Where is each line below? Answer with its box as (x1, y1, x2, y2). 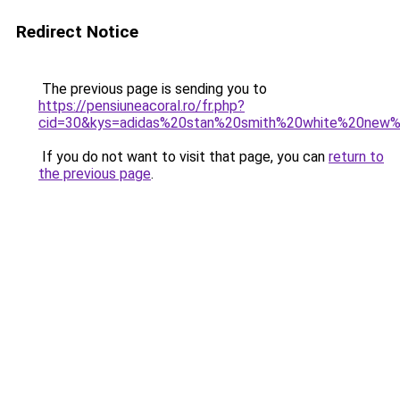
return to (329, 148, 384, 165)
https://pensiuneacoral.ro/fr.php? (38, 97, 245, 114)
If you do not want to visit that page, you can (38, 148, 329, 165)
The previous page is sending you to (38, 80, 267, 97)
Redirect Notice (16, 21, 138, 42)
